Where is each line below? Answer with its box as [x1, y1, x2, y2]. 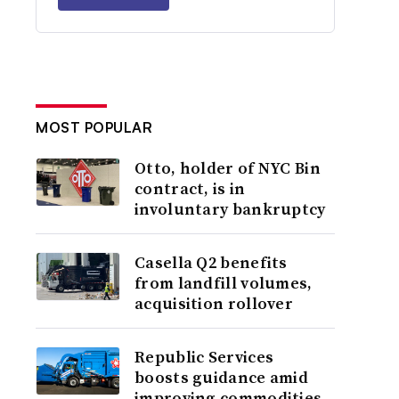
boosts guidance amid [134, 366, 309, 388]
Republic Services [134, 346, 274, 368]
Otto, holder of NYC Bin [134, 157, 321, 179]
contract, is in [134, 177, 246, 199]
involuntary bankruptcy [134, 198, 326, 220]
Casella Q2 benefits [134, 251, 288, 273]
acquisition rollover [134, 292, 294, 314]
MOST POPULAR [36, 118, 153, 136]
